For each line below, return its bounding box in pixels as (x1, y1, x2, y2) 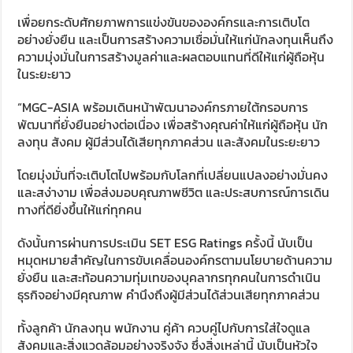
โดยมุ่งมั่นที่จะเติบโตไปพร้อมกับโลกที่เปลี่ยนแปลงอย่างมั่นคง (17, 165, 329, 185)
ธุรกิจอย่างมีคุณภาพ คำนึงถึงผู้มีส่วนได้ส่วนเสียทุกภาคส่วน (17, 285, 321, 305)
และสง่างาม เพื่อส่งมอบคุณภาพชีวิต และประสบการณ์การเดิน (17, 183, 330, 203)
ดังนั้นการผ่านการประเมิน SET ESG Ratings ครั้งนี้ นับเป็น (17, 233, 314, 253)
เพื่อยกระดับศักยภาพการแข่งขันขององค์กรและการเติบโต (17, 13, 310, 32)
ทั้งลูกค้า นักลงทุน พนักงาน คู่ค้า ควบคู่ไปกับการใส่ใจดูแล (17, 318, 311, 338)
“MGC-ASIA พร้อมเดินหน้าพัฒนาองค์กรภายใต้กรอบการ (17, 98, 309, 117)
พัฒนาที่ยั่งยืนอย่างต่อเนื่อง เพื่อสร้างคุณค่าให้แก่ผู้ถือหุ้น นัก (17, 115, 329, 135)
